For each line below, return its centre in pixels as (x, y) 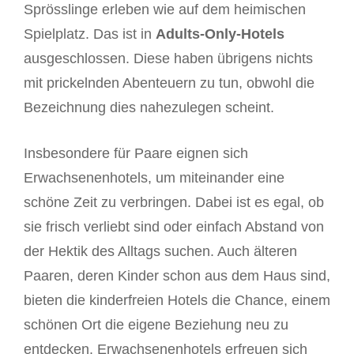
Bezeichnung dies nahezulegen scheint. (149, 108)
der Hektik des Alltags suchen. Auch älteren (160, 252)
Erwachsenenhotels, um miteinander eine (154, 178)
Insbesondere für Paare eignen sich (136, 154)
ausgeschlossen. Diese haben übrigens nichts (168, 59)
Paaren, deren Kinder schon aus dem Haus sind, (177, 276)
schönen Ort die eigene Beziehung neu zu (156, 325)
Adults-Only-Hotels (220, 34)
